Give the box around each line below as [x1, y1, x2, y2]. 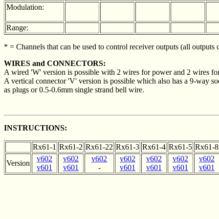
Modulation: [6, 3, 44, 11]
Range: [6, 23, 28, 32]
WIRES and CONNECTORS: [4, 59, 106, 67]
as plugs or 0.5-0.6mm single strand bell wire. [4, 86, 144, 94]
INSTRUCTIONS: [4, 124, 67, 132]
